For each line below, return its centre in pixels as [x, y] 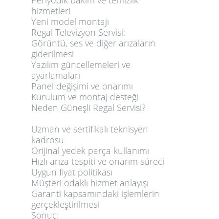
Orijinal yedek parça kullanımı [90, 151]
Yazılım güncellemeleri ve [81, 65]
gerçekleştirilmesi [65, 205]
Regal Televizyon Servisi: [78, 33]
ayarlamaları [56, 76]
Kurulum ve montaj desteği [85, 97]
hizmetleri [51, 11]
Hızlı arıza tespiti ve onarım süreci [98, 162]
